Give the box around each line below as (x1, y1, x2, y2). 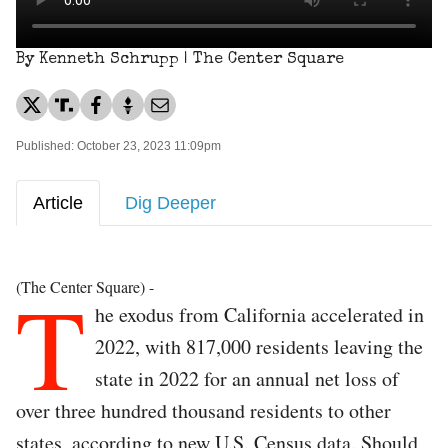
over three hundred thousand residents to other (16, 396, 391, 424)
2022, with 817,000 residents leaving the (95, 332, 423, 360)
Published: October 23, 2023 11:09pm (16, 138, 221, 153)
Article (33, 192, 83, 213)
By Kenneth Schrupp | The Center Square (16, 51, 344, 68)
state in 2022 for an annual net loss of (95, 364, 399, 392)
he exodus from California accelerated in (95, 300, 424, 328)
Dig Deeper (125, 192, 216, 213)
